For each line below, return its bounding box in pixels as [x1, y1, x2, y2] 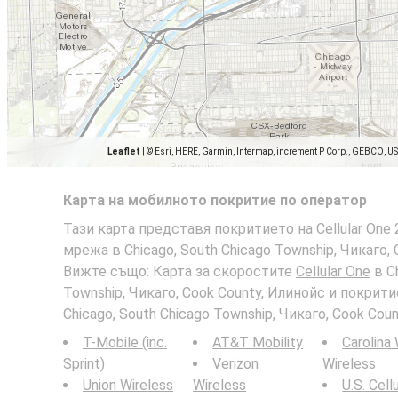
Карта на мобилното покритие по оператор [63, 192, 367, 209]
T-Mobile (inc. [83, 334, 167, 351]
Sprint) [63, 355, 105, 372]
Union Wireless [83, 377, 173, 394]
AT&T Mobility [212, 334, 304, 351]
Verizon [212, 355, 259, 372]
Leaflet [107, 147, 140, 156]
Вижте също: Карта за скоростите [63, 263, 296, 280]
